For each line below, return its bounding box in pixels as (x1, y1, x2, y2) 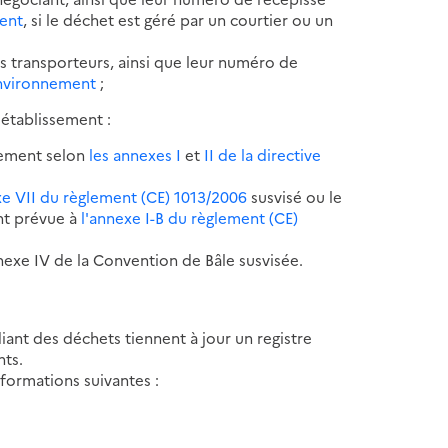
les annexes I (89, 143, 182, 165)
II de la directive (200, 143, 322, 165)
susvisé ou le (247, 185, 343, 207)
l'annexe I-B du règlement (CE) (81, 206, 299, 228)
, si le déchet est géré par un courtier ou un (23, 8, 334, 30)
